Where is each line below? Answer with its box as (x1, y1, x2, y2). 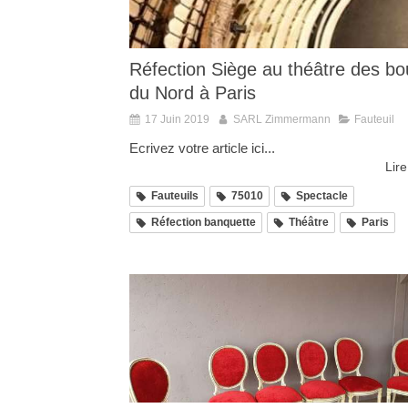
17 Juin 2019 (145, 113, 209, 127)
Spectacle (296, 189, 348, 203)
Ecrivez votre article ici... (129, 140, 275, 157)
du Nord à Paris (129, 83, 256, 104)
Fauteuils (151, 189, 199, 203)
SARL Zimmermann (233, 113, 331, 127)
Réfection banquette (151, 216, 256, 229)
